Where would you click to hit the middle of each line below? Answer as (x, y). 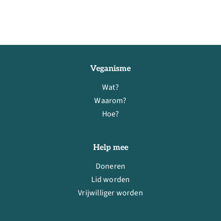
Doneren (110, 166)
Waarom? (110, 101)
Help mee (110, 148)
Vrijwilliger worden (110, 193)
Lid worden (110, 180)
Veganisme (110, 69)
